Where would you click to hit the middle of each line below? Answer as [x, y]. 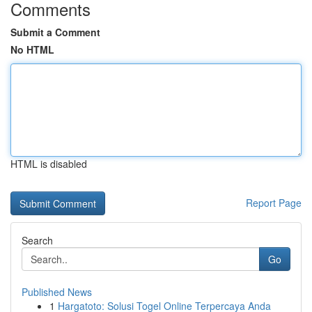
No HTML [32, 49]
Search [37, 240]
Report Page [274, 203]
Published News [57, 292]
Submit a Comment [55, 32]
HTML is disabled [49, 164]
